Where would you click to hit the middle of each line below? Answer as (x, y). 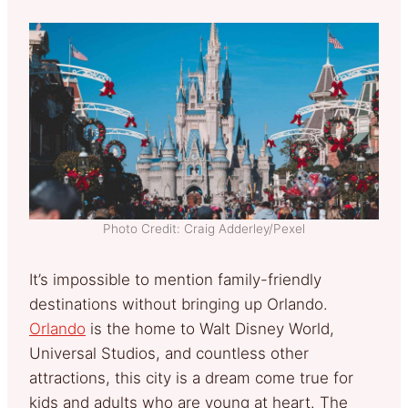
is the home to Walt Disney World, (210, 328)
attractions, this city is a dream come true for (191, 377)
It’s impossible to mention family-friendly (175, 279)
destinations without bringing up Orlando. (178, 304)
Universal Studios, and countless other (169, 353)
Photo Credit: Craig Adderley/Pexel (204, 228)
